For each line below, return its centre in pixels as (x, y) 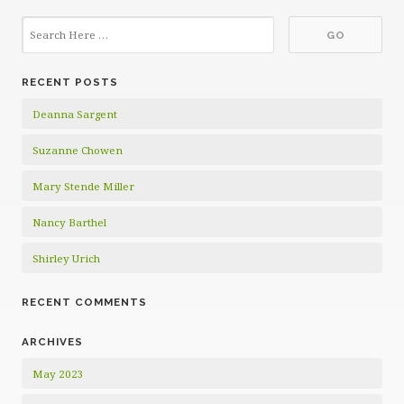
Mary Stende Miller (83, 187)
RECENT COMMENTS (84, 303)
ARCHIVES (52, 342)
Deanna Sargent (75, 115)
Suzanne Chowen (78, 151)
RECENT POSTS (70, 83)
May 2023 (58, 374)
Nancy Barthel (69, 223)
